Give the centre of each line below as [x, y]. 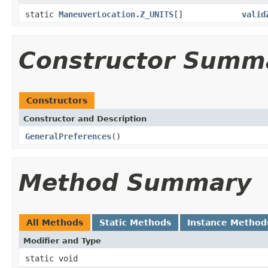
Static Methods [135, 222]
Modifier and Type [62, 240]
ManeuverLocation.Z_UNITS [116, 14]
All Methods [55, 222]
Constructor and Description [85, 118]
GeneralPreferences [68, 136]
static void [51, 258]
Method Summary [135, 182]
